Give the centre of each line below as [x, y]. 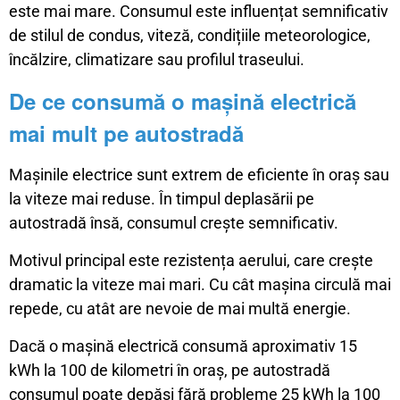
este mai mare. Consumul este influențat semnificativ [199, 12]
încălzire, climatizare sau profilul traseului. [157, 60]
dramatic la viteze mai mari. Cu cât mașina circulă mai [200, 285]
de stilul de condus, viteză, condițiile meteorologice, [190, 36]
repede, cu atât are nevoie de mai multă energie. [180, 309]
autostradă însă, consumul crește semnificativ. [174, 223]
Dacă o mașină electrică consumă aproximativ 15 [183, 346]
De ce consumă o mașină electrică [183, 101]
